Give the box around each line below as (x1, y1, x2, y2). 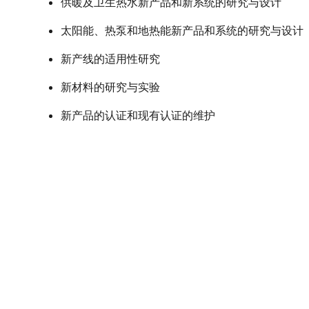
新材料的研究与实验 (61, 81, 160, 94)
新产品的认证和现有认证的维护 (61, 110, 215, 122)
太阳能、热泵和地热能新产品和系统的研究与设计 (61, 25, 303, 37)
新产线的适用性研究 (61, 53, 160, 66)
